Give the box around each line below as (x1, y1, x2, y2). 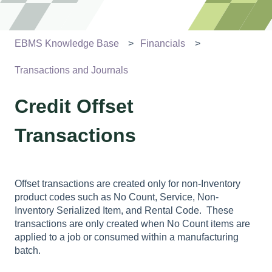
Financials (140, 38, 186, 49)
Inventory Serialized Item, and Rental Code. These (15, 205, 234, 216)
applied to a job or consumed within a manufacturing (15, 232, 239, 243)
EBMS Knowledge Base (15, 38, 119, 49)
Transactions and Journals (15, 65, 128, 76)
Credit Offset (15, 95, 134, 118)
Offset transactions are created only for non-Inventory (15, 178, 240, 189)
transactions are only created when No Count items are (15, 219, 250, 229)
